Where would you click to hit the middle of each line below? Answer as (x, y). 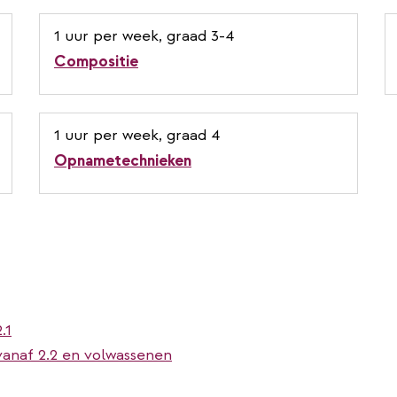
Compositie (96, 61)
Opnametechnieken (123, 160)
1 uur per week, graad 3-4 (144, 35)
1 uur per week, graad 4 (137, 135)
